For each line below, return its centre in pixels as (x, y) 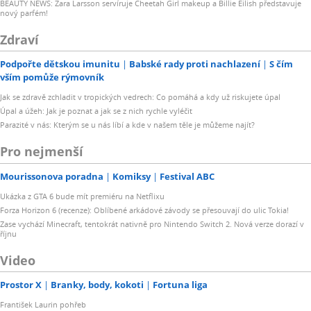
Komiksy (132, 176)
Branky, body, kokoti (97, 285)
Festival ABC (187, 176)
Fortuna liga (180, 285)
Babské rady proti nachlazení (195, 64)
